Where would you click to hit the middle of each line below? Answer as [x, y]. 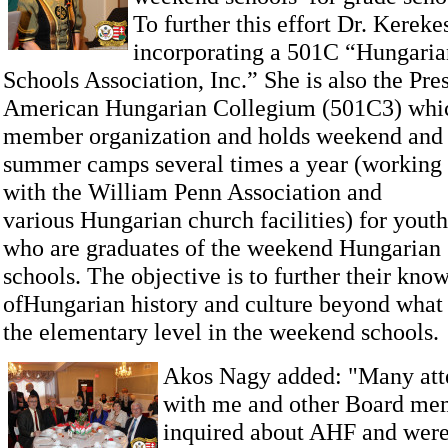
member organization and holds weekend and [223, 135]
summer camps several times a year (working [222, 163]
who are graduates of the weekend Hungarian [222, 247]
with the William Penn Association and [192, 191]
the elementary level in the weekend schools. [221, 331]
